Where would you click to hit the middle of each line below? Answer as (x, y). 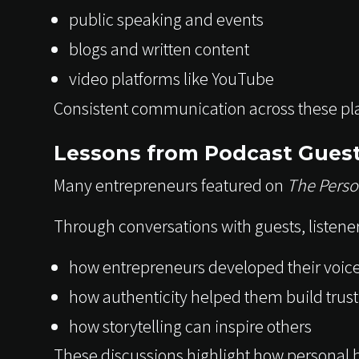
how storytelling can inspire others (190, 325)
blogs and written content (159, 48)
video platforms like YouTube (171, 78)
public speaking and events (166, 19)
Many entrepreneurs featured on (171, 184)
